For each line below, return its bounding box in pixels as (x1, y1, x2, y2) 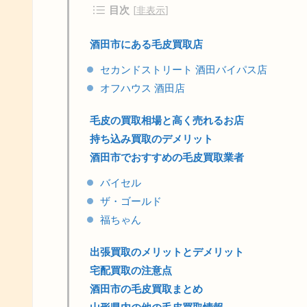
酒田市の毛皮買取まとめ (90, 282, 203, 295)
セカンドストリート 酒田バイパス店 (100, 63, 267, 76)
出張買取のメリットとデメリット (90, 245, 244, 258)
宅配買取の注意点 (90, 264, 172, 277)
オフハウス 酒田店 (100, 82, 185, 95)
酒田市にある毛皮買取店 (90, 38, 203, 51)
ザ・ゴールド (100, 195, 162, 208)
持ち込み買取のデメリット (90, 132, 213, 145)
